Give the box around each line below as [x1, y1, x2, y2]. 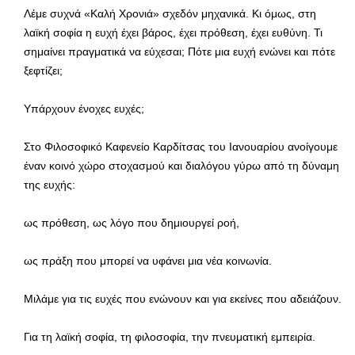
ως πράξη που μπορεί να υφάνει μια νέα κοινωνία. [24, 254, 272, 267]
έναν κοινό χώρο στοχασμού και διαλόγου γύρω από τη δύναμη [24, 158, 339, 172]
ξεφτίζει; [24, 63, 63, 77]
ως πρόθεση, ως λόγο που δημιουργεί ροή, [24, 216, 239, 229]
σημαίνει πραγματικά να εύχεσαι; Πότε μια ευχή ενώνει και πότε [24, 44, 335, 58]
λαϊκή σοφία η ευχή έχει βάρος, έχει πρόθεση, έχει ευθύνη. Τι [24, 25, 323, 39]
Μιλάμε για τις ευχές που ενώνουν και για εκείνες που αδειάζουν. [24, 292, 342, 305]
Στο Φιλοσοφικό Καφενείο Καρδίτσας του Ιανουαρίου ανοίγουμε [24, 139, 338, 153]
